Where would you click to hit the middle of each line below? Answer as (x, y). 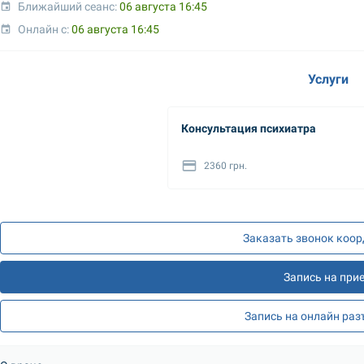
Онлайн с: (45, 29)
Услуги (328, 79)
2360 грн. (225, 166)
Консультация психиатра (249, 128)
